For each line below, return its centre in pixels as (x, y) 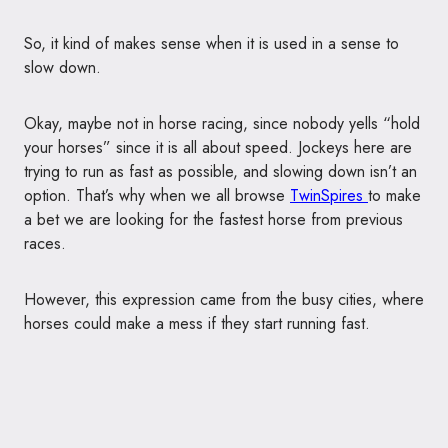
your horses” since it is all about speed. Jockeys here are (218, 148)
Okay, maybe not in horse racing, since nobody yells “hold (222, 124)
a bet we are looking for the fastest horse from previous (213, 220)
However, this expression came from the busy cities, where (224, 300)
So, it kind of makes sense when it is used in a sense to (211, 44)
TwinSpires (329, 196)
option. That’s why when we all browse (157, 196)
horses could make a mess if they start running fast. (197, 324)
